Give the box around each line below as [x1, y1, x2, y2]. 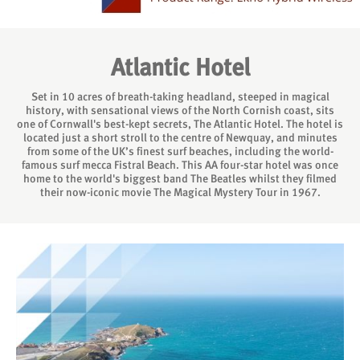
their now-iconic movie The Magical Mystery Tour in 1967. [39, 186, 321, 198]
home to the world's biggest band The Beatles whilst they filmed [23, 172, 337, 185]
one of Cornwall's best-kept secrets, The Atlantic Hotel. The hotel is [17, 117, 343, 130]
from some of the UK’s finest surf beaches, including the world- [27, 145, 333, 157]
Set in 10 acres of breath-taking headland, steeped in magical [31, 90, 329, 103]
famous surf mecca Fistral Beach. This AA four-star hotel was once [22, 158, 338, 171]
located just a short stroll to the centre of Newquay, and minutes [22, 131, 337, 144]
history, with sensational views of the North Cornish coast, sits [26, 104, 334, 117]
